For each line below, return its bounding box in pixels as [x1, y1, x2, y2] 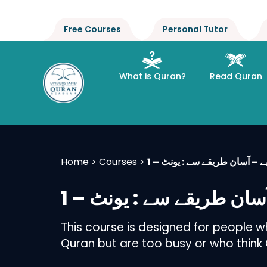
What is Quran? [119, 70, 186, 82]
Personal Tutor [163, 23, 228, 35]
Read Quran [209, 70, 262, 82]
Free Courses [64, 23, 121, 35]
